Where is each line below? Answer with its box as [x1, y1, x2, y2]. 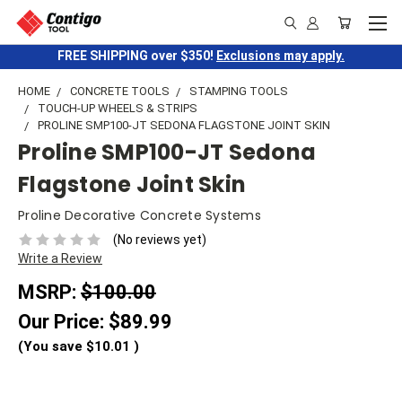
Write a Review [18, 250, 102, 266]
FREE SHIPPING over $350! [57, 48, 216, 63]
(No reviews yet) [112, 232, 206, 247]
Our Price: [18, 310, 109, 333]
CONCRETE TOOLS [70, 84, 170, 98]
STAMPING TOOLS [189, 84, 288, 98]
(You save [18, 337, 83, 354]
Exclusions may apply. [216, 48, 345, 63]
